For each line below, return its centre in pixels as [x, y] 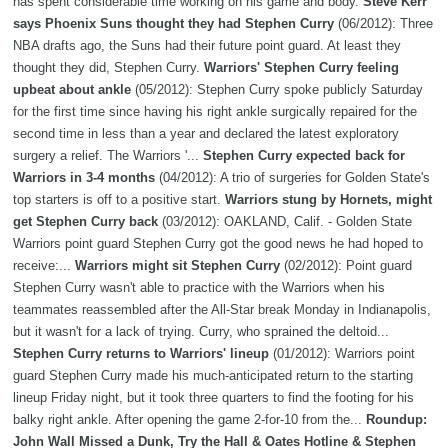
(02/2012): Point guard [346, 266]
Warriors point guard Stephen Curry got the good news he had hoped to [218, 244]
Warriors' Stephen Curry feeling [301, 68]
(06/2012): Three [383, 24]
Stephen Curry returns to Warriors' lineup [141, 354]
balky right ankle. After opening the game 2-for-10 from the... [189, 420]
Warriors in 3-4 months [84, 178]
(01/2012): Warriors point [342, 354]
